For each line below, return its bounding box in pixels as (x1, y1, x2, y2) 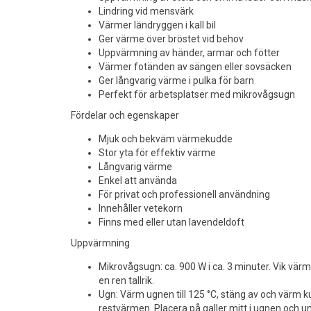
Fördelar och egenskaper (71, 110, 179, 121)
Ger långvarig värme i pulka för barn (99, 75, 254, 86)
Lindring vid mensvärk (99, 6, 194, 17)
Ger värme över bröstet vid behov (99, 33, 244, 44)
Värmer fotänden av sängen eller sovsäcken (99, 61, 292, 72)
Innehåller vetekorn (99, 203, 183, 214)
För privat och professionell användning (99, 189, 270, 200)
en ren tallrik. (99, 275, 154, 286)
